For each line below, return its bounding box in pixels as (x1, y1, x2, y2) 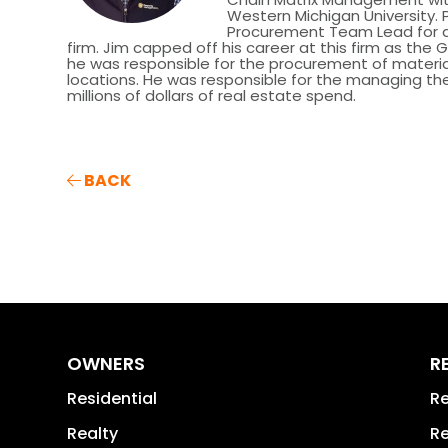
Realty (67, 422, 119, 446)
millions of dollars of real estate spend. (67, 85, 357, 107)
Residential (67, 387, 158, 411)
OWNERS (67, 351, 146, 377)
